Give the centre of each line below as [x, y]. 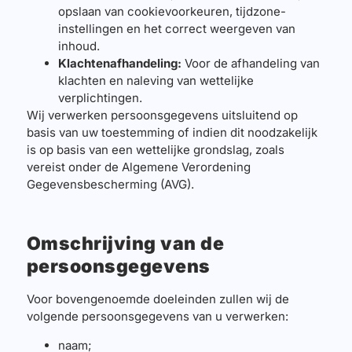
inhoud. [79, 46]
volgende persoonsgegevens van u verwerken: [157, 317]
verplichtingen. [100, 97]
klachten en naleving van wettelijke [156, 80]
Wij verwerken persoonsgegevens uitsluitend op [162, 115]
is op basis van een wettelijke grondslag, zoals [155, 149]
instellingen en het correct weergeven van [176, 28]
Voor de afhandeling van [250, 63]
